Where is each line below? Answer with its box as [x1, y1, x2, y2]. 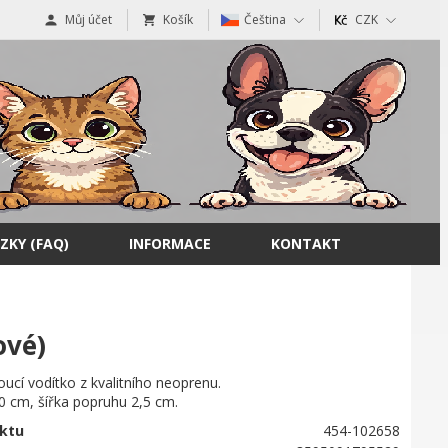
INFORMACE [129, 234, 211, 253]
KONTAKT [271, 234, 341, 253]
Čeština [244, 11, 286, 28]
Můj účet [65, 11, 112, 28]
